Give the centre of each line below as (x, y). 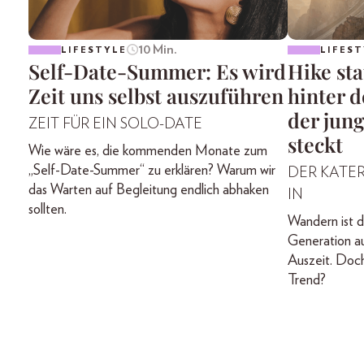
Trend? (306, 281)
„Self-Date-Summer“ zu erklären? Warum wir (152, 171)
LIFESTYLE (94, 50)
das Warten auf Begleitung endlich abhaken (149, 191)
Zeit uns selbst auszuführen (156, 96)
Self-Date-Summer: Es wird (157, 71)
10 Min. (157, 50)
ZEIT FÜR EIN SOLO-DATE (115, 125)
